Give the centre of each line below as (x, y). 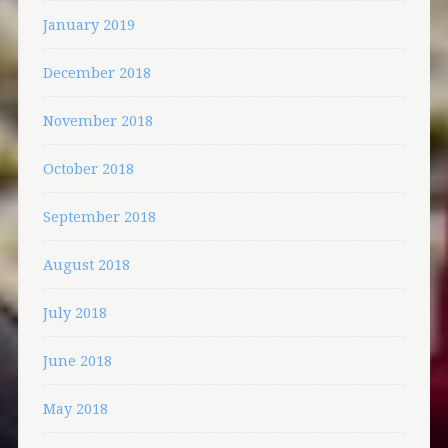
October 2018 (88, 169)
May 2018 (75, 409)
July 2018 (74, 313)
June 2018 (77, 361)
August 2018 (86, 265)
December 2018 (96, 73)
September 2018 (99, 217)
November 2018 (97, 121)
